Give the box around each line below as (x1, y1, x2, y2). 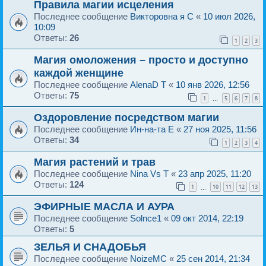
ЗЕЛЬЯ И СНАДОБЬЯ (34, 240, 146, 253)
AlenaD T (130, 79, 166, 90)
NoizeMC (130, 253, 167, 264)
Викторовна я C (130, 11, 194, 21)
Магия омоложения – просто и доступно (34, 53, 248, 66)
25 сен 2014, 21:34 (176, 253, 250, 264)
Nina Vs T (130, 168, 169, 179)
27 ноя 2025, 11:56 (183, 123, 256, 134)
